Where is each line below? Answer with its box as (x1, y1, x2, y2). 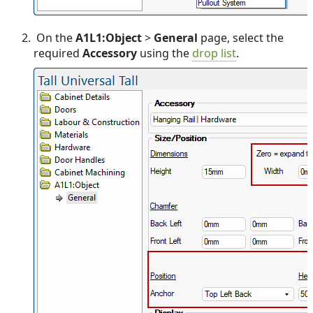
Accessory (82, 45, 137, 61)
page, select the (198, 30, 284, 46)
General (154, 30, 198, 46)
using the (137, 45, 192, 61)
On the (34, 30, 75, 46)
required (34, 45, 82, 61)
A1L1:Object (75, 30, 142, 46)
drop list (192, 45, 236, 61)
